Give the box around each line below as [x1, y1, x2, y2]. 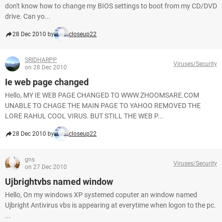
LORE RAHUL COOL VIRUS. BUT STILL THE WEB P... [5, 112, 164, 120]
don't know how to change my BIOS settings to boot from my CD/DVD [5, 2, 217, 10]
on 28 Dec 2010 [25, 64, 67, 71]
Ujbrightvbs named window [5, 176, 113, 187]
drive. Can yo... [5, 12, 51, 20]
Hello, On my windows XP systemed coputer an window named [5, 191, 197, 199]
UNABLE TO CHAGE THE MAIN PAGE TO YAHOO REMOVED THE [5, 102, 201, 110]
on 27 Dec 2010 [25, 164, 67, 170]
